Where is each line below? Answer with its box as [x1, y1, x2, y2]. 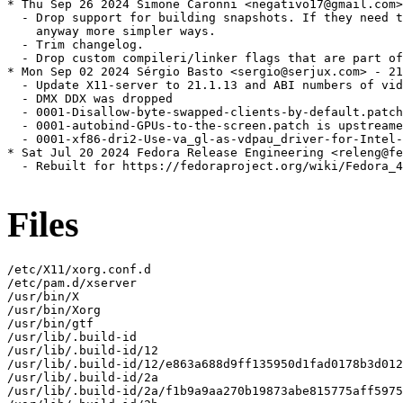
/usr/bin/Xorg [7, 302, 101, 317]
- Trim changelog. [7, 38, 144, 52]
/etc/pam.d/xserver [7, 275, 137, 290]
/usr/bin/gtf [7, 316, 94, 330]
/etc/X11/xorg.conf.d [7, 262, 151, 276]
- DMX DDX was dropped [7, 92, 173, 106]
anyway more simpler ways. [7, 24, 216, 39]
